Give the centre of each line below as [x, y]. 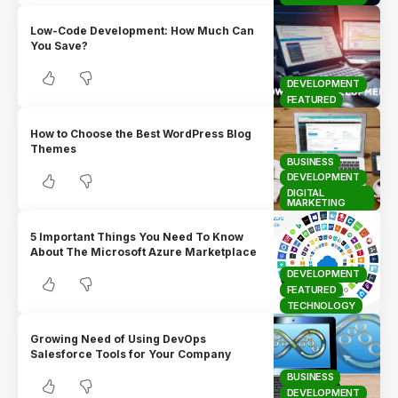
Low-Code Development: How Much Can [143, 30]
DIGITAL [305, 192]
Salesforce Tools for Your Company [131, 354]
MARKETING [316, 202]
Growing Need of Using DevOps [119, 339]
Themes [54, 148]
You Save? [60, 45]
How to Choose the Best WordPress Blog [141, 133]
